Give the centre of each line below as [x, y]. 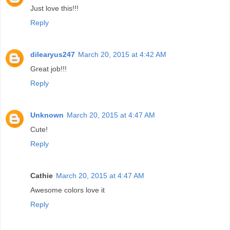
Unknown [47, 115]
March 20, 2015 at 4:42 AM [122, 54]
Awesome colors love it [68, 190]
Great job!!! [49, 69]
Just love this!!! [54, 8]
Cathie [42, 175]
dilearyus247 [53, 54]
